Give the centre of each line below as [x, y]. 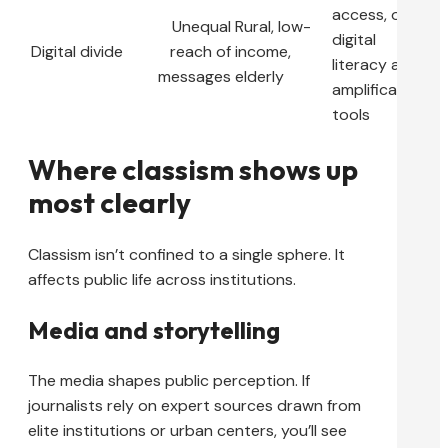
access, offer [379, 14]
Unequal [201, 26]
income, [263, 51]
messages [194, 76]
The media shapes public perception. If [169, 381]
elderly [259, 76]
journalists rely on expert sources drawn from [194, 406]
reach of [200, 51]
